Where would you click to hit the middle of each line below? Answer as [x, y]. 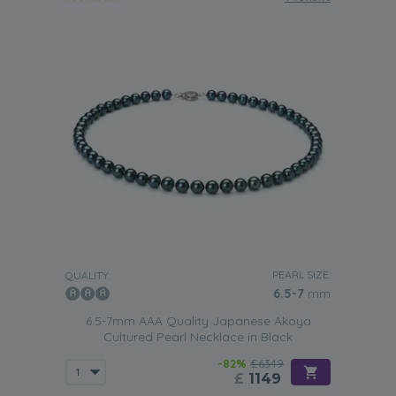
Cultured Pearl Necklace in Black [198, 337]
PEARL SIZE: [301, 274]
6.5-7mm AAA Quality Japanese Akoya [198, 321]
